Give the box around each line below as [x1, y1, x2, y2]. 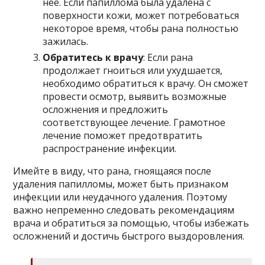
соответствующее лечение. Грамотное [43, 115, 226, 129]
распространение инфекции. [43, 141, 177, 155]
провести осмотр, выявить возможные [43, 89, 227, 103]
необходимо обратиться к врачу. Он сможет [43, 76, 249, 90]
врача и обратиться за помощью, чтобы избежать [13, 216, 250, 230]
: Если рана [143, 50, 193, 64]
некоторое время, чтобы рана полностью [43, 21, 239, 35]
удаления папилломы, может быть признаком [13, 177, 229, 190]
